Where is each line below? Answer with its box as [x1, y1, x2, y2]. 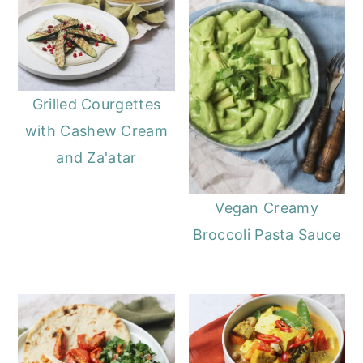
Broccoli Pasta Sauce [192, 226, 341, 244]
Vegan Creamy [215, 199, 318, 217]
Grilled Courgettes [32, 95, 161, 113]
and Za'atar [56, 148, 137, 166]
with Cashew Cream [24, 122, 168, 139]
